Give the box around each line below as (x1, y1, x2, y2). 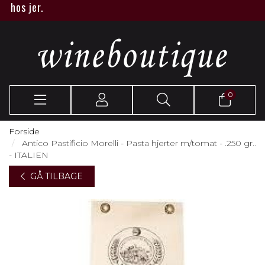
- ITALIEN (9, 150, 49, 160)
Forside (9, 126, 40, 137)
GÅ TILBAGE (30, 171, 83, 182)
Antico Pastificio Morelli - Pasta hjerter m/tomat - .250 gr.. (20, 138, 256, 148)
